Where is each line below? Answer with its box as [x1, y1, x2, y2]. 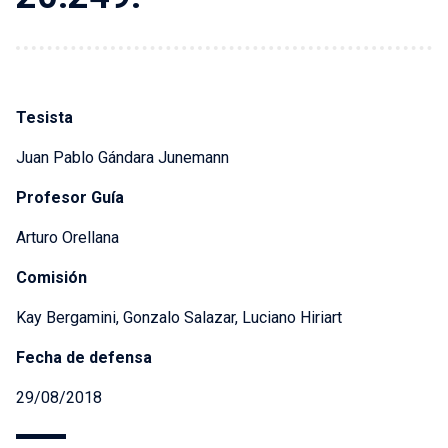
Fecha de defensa [16, 348, 152, 368]
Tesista [16, 108, 73, 128]
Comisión [16, 268, 87, 288]
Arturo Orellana [16, 228, 119, 248]
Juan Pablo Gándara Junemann [16, 148, 229, 168]
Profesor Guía [16, 188, 124, 208]
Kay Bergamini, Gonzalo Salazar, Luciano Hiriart [16, 308, 342, 328]
